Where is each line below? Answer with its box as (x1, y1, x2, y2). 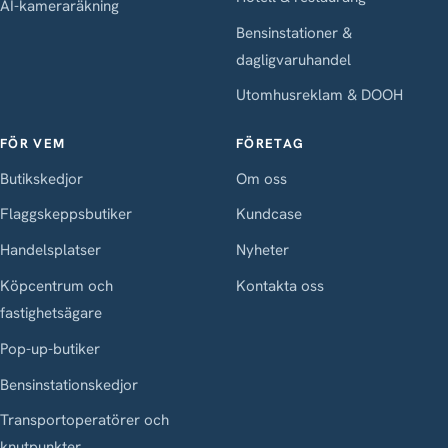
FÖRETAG (236, 135, 305, 153)
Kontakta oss (236, 275, 324, 296)
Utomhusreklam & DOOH (236, 85, 403, 106)
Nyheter (236, 240, 289, 261)
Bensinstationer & (236, 22, 352, 43)
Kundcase (236, 204, 302, 225)
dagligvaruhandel (236, 49, 351, 70)
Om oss (236, 168, 287, 189)
